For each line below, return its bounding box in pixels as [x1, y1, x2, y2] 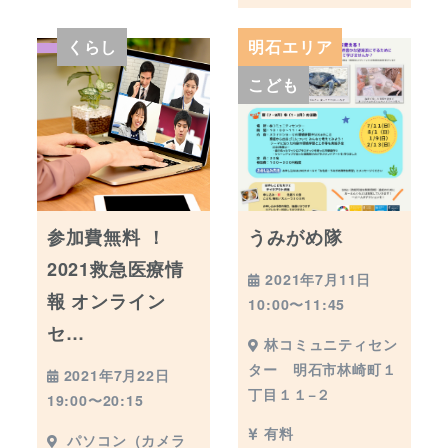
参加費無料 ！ [46, 224, 166, 251]
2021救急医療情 [46, 256, 184, 283]
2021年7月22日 [63, 365, 170, 386]
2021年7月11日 [265, 269, 372, 290]
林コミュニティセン [264, 333, 398, 354]
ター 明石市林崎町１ [248, 358, 397, 379]
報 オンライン [46, 288, 166, 315]
